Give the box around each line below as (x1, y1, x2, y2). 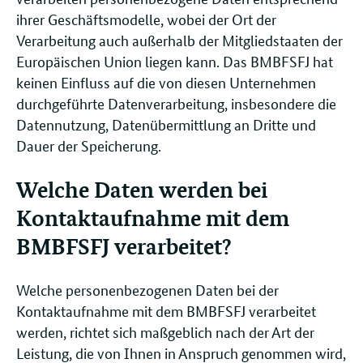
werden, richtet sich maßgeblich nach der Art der (16, 321, 314, 341)
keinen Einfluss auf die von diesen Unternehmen (16, 72, 316, 92)
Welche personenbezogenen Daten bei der (16, 279, 279, 299)
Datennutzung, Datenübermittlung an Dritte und (16, 114, 316, 135)
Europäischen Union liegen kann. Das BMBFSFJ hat (16, 51, 333, 71)
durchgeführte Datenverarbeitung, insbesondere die (16, 93, 336, 113)
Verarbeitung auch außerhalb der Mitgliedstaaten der (16, 30, 343, 50)
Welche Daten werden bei (16, 173, 267, 203)
